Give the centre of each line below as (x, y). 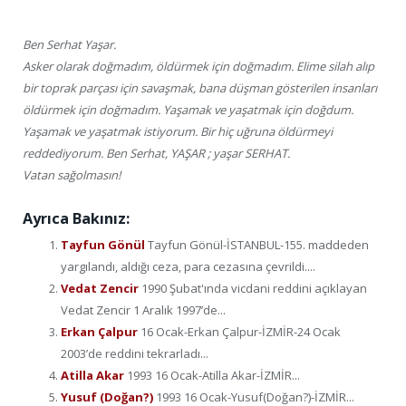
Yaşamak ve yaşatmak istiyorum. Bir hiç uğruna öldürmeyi (178, 132)
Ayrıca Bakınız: (76, 219)
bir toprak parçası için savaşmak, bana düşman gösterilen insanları (200, 88)
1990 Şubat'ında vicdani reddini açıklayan (254, 289)
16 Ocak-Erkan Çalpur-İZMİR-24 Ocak (241, 332)
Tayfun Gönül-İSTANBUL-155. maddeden (258, 245)
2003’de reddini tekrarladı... (135, 354)
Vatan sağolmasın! (72, 175)
